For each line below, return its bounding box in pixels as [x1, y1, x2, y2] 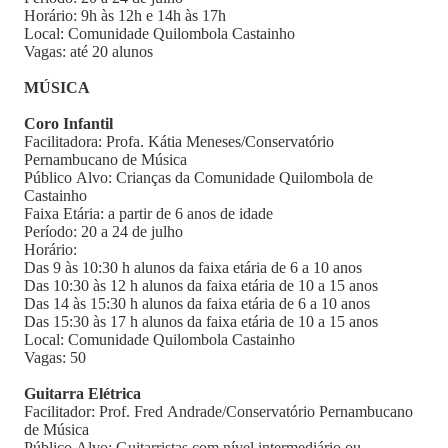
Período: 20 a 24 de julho [24, 223, 183, 240]
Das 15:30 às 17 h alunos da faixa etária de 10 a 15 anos [24, 313, 378, 330]
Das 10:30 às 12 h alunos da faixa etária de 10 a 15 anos [24, 277, 378, 294]
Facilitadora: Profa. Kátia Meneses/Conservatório [24, 133, 334, 150]
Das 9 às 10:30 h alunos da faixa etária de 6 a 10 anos [24, 259, 362, 276]
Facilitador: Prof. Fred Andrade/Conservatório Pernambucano [24, 403, 413, 420]
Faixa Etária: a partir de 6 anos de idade [24, 205, 273, 222]
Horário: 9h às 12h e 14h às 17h [24, 7, 226, 24]
